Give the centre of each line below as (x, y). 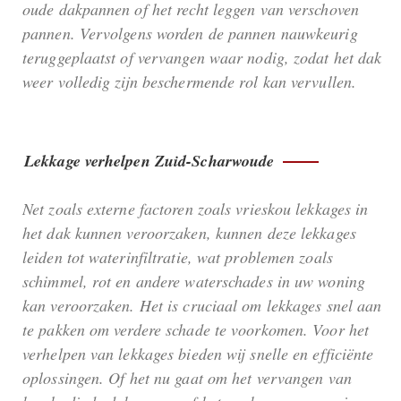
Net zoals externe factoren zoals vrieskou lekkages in (196, 208)
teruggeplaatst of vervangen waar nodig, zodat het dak (202, 57)
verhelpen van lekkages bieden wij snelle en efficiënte (198, 353)
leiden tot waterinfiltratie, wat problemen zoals (178, 256)
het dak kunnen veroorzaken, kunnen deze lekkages (189, 232)
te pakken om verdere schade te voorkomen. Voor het (196, 329)
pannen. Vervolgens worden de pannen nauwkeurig (190, 33)
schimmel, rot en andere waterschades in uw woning (194, 281)
